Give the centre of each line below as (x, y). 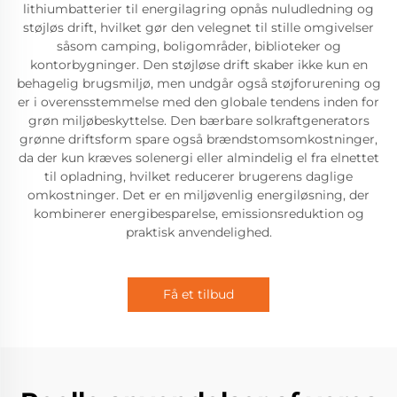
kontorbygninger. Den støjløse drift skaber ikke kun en (198, 65)
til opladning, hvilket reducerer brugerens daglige (198, 176)
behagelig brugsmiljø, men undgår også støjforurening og (198, 83)
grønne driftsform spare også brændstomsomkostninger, (198, 139)
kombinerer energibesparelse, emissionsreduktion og (198, 214)
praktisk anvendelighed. (198, 232)
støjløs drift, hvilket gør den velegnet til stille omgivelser (198, 27)
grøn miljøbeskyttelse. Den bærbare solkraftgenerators (198, 121)
